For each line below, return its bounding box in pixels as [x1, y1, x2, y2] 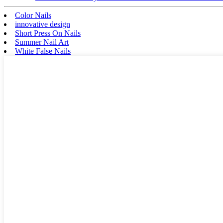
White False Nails [15, 47, 71, 56]
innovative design [15, 20, 70, 29]
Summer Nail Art [15, 38, 69, 47]
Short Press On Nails [15, 29, 81, 38]
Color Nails [15, 11, 51, 20]
